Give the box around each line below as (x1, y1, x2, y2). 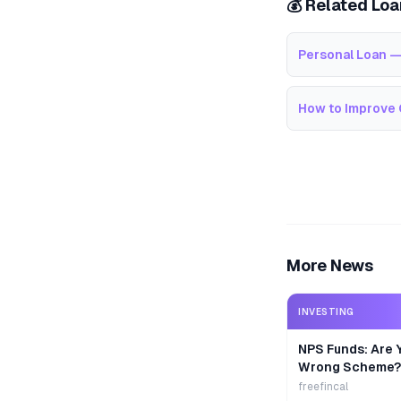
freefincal (298, 380, 348, 393)
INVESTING (298, 306, 354, 317)
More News (286, 256, 373, 275)
